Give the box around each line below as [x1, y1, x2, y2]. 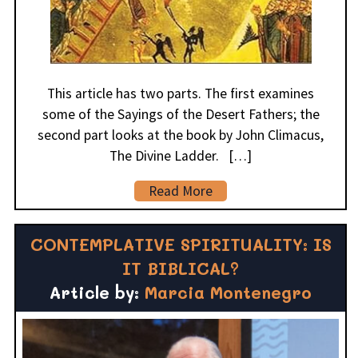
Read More [149, 182, 213, 201]
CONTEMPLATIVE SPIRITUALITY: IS [30, 233, 332, 256]
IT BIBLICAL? [122, 257, 239, 280]
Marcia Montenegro [145, 281, 312, 304]
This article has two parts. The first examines [47, 85, 314, 103]
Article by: [50, 281, 145, 304]
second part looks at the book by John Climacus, [38, 126, 324, 145]
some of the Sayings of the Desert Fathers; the [42, 105, 320, 124]
